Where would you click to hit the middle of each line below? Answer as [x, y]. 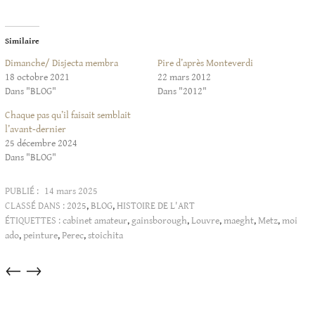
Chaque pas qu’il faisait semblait [68, 116]
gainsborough [159, 221]
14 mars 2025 [71, 192]
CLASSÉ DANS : [35, 206]
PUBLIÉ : [22, 192]
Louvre [205, 221]
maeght [239, 221]
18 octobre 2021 [37, 78]
